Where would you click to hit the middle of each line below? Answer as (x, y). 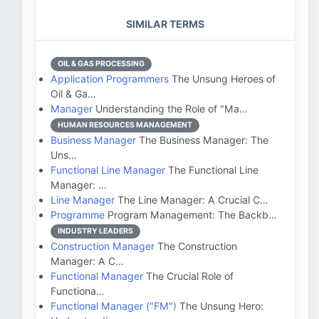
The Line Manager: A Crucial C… (192, 200)
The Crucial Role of (188, 276)
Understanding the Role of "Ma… (170, 109)
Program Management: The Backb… (191, 215)
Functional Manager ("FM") (114, 306)
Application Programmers (110, 79)
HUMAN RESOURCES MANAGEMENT (125, 125)
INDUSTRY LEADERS (95, 231)
